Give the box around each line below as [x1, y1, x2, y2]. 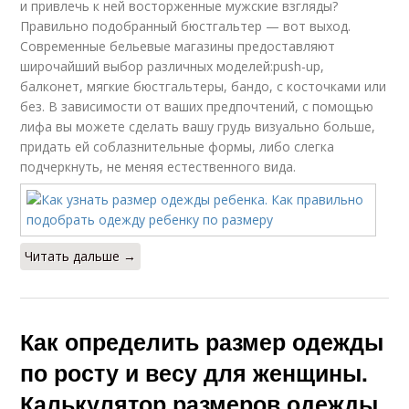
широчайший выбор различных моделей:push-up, [20, 58, 325, 76]
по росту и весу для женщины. [20, 356, 369, 390]
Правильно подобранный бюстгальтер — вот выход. [20, 17, 351, 36]
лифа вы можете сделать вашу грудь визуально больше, [20, 118, 376, 136]
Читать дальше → [25, 247, 137, 266]
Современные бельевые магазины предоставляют [20, 37, 336, 56]
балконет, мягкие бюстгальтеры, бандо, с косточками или [20, 78, 387, 96]
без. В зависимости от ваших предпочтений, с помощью [20, 98, 374, 116]
